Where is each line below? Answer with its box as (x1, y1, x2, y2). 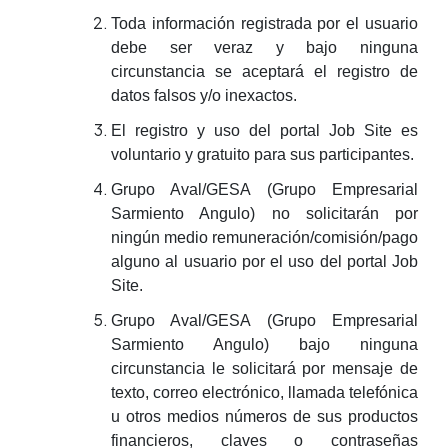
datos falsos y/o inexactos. (111, 87, 297, 104)
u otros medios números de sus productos (111, 408, 418, 425)
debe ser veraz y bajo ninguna (111, 39, 418, 56)
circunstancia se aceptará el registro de (111, 63, 418, 80)
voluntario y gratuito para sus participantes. (111, 146, 414, 163)
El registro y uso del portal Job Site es (111, 122, 418, 139)
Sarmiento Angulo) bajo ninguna (111, 336, 418, 353)
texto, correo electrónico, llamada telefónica (111, 384, 418, 401)
